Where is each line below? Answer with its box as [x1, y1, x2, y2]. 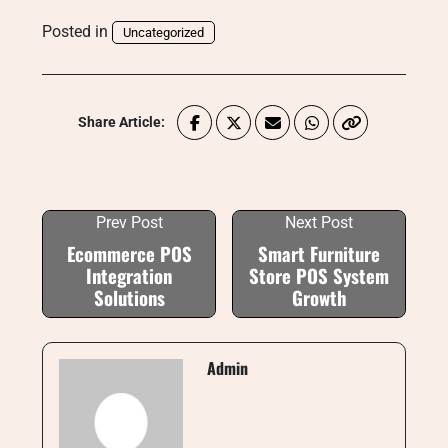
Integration [86, 262, 172, 289]
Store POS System [249, 262, 389, 289]
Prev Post [95, 213, 163, 232]
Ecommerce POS [66, 240, 192, 267]
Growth [291, 284, 347, 311]
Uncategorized [123, 25, 204, 40]
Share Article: [78, 114, 165, 130]
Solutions [93, 284, 165, 311]
